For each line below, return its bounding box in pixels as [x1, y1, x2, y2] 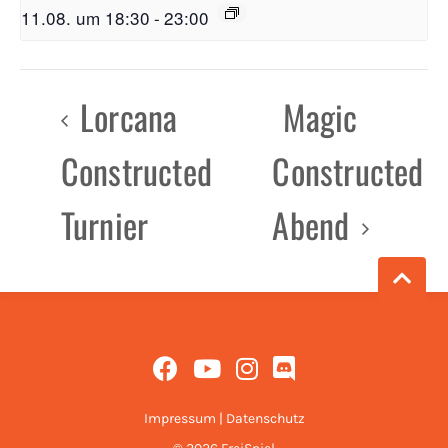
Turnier [60, 199, 149, 251]
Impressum [143, 410, 216, 428]
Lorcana [71, 91, 178, 143]
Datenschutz [225, 410, 305, 428]
